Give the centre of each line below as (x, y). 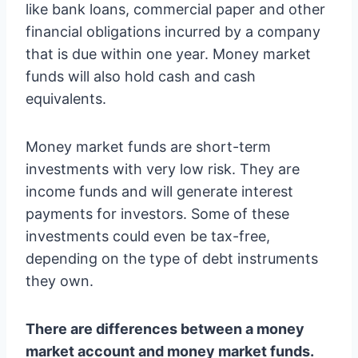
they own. (60, 281)
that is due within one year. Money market (168, 54)
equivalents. (66, 99)
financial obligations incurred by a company (173, 32)
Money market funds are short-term (148, 147)
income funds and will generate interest (159, 191)
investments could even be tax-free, (148, 236)
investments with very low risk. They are (163, 169)
